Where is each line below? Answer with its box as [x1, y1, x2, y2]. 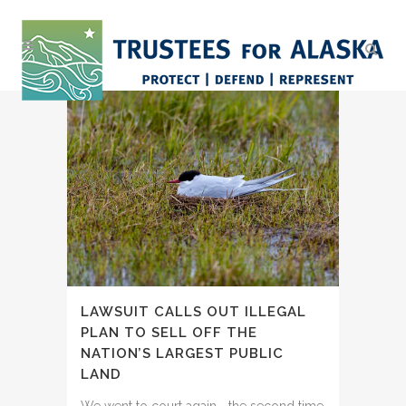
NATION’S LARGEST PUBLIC [81, 345, 284, 362]
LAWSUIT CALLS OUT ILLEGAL [81, 304, 306, 321]
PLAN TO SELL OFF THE [81, 324, 257, 342]
